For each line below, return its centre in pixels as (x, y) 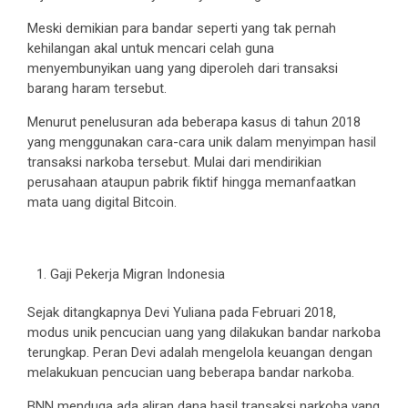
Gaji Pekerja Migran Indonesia (138, 274)
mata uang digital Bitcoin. (102, 202)
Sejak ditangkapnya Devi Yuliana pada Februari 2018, (182, 312)
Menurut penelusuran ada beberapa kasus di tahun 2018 (194, 122)
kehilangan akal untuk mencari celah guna (151, 48)
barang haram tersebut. (97, 88)
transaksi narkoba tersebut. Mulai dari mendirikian (174, 162)
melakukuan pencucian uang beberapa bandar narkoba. (191, 372)
